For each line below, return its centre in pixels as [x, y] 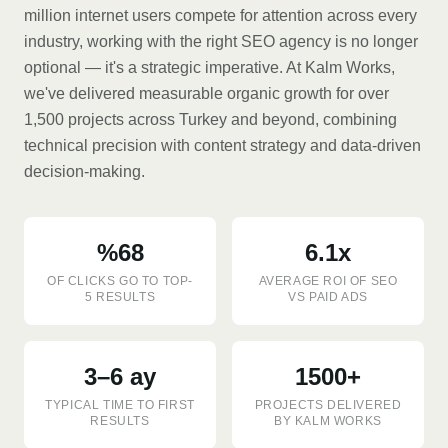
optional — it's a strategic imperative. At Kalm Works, [209, 67]
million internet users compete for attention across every [220, 15]
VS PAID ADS [328, 297]
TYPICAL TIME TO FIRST [120, 405]
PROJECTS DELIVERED [328, 405]
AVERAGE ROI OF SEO [328, 281]
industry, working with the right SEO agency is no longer [221, 41]
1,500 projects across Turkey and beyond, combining [210, 119]
